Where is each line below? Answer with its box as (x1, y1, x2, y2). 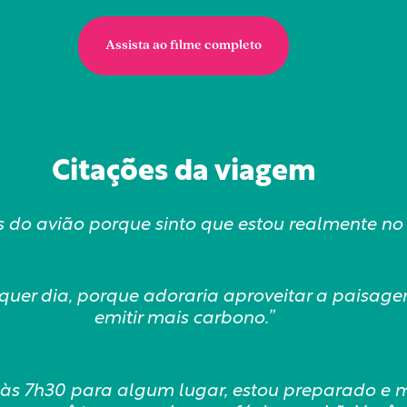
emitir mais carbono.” (93, 310, 274, 329)
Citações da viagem (51, 158, 316, 187)
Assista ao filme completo (105, 39, 262, 53)
